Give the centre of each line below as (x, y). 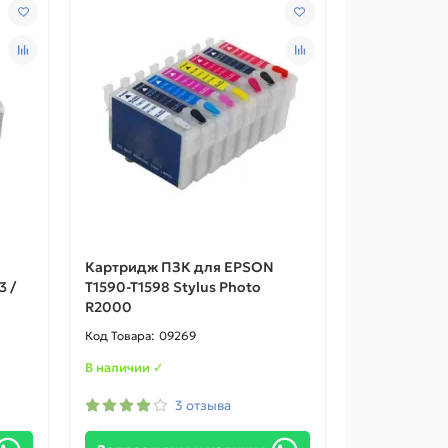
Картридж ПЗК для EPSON (180, 266)
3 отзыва (203, 405)
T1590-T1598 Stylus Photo (173, 286)
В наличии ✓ (125, 367)
